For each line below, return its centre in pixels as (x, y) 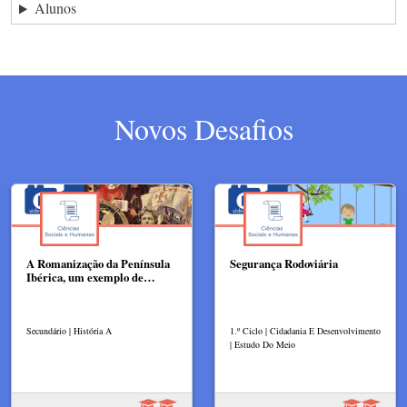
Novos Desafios (203, 128)
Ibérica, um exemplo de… (91, 278)
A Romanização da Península (98, 264)
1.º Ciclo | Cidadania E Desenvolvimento (305, 331)
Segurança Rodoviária (284, 264)
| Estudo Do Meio (263, 345)
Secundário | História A (69, 331)
